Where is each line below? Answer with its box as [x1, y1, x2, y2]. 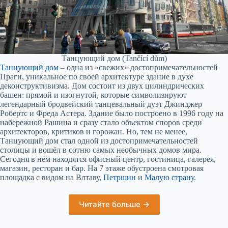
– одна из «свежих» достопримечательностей [59, 63, 218, 72]
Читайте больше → [78, 199, 150, 210]
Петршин [103, 173, 136, 182]
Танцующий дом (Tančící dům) [61, 54, 167, 63]
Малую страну [145, 173, 194, 182]
